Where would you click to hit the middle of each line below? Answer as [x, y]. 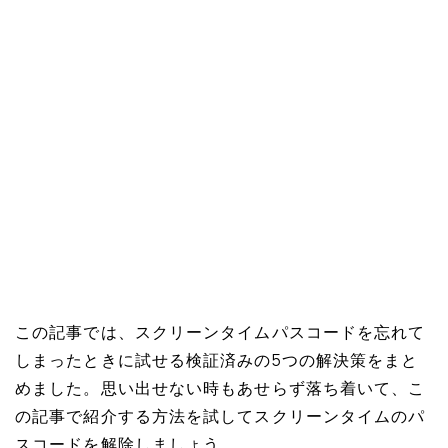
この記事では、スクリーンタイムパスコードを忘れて [220, 334]
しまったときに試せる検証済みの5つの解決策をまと [217, 362]
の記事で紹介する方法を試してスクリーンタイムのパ [220, 418]
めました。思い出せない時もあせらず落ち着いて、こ [220, 390]
